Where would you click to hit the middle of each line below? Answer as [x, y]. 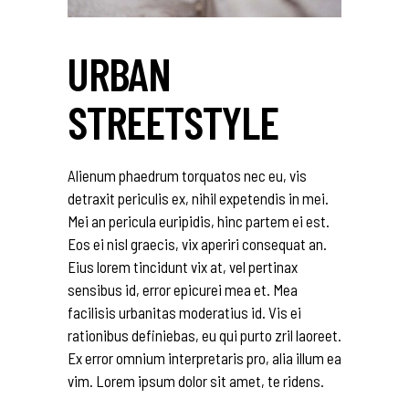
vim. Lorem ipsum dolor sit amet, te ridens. [196, 380]
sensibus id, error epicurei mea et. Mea [183, 289]
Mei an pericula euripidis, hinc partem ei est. [199, 220]
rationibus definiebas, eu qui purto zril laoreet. [204, 335]
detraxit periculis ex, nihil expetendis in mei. [198, 198]
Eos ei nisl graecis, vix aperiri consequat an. [197, 243]
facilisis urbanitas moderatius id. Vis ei [184, 312]
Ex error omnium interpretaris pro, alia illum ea [204, 357]
